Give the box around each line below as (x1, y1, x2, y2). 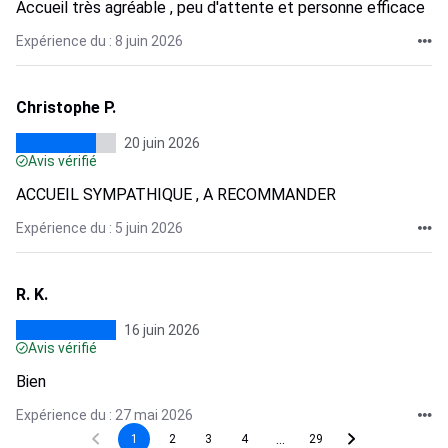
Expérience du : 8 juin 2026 (16, 33, 183, 49)
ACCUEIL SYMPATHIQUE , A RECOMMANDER (16, 185, 336, 204)
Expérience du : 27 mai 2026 (16, 407, 193, 423)
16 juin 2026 (124, 322, 200, 338)
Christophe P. (16, 98, 116, 117)
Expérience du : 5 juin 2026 (16, 220, 183, 236)
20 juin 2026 (124, 135, 200, 151)
